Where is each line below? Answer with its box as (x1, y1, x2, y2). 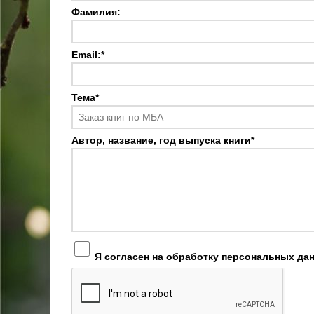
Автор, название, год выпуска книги (71, 135, 251, 146)
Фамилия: (71, 6, 121, 18)
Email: (71, 49, 101, 60)
